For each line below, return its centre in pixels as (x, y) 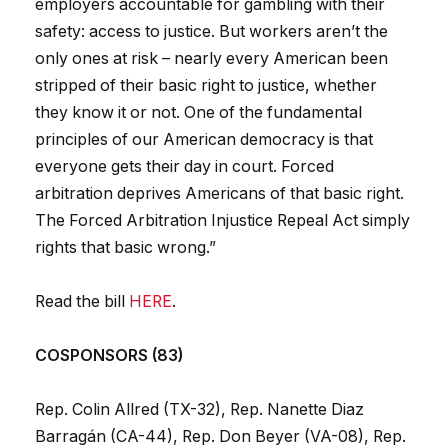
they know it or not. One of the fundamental (198, 113)
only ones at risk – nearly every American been (211, 59)
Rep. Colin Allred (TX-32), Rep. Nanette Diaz (199, 410)
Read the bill (82, 302)
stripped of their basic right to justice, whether (206, 86)
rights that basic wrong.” (125, 248)
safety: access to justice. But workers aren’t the (211, 32)
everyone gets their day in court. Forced (184, 167)
